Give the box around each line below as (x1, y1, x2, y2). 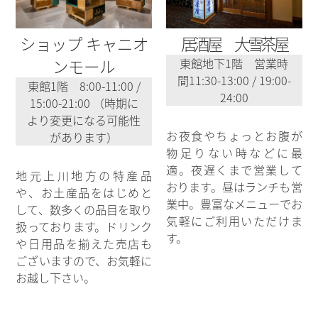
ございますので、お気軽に (16, 252, 152, 270)
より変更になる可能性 (27, 111, 141, 129)
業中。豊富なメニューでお (166, 195, 302, 213)
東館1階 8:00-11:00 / (27, 77, 141, 95)
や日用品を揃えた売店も (16, 235, 152, 253)
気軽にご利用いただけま (166, 212, 302, 230)
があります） (50, 128, 119, 146)
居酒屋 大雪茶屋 (180, 32, 287, 55)
